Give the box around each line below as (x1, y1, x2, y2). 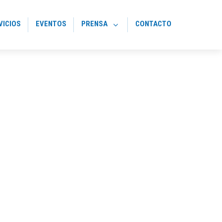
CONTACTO (135, 19, 171, 28)
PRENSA (81, 19, 108, 28)
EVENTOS (36, 19, 67, 28)
